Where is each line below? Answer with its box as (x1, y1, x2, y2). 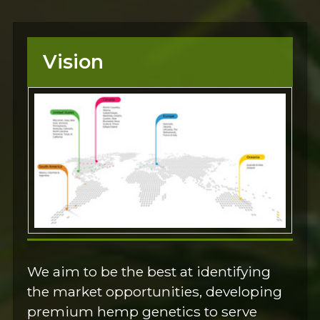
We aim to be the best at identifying (27, 262, 271, 280)
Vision (42, 50, 104, 74)
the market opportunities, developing (27, 282, 283, 300)
